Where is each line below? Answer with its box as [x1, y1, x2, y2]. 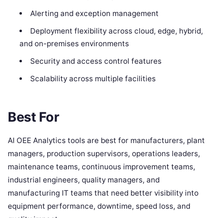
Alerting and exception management [30, 8, 159, 18]
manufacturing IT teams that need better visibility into [8, 188, 199, 198]
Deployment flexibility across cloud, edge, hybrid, [30, 26, 203, 36]
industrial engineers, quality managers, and [8, 175, 160, 185]
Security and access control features [30, 56, 162, 66]
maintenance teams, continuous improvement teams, [8, 162, 195, 172]
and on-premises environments [19, 38, 129, 48]
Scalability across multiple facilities [30, 73, 156, 83]
